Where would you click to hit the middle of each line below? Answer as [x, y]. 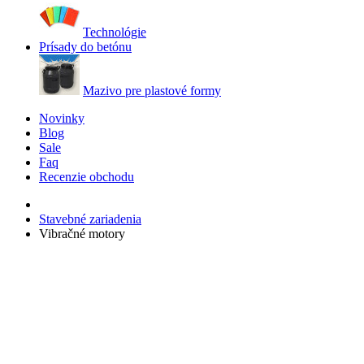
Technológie [115, 32]
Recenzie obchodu [87, 177]
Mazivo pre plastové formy [152, 91]
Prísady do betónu [85, 47]
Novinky [62, 118]
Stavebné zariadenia [90, 219]
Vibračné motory [82, 234]
